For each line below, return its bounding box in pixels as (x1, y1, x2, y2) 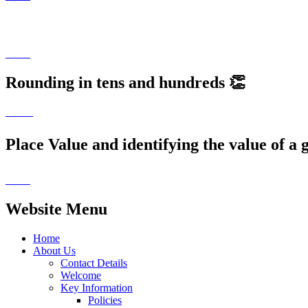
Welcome (60, 269, 101, 281)
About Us (33, 244, 76, 256)
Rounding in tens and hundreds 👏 (5, 74, 245, 92)
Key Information (60, 281, 133, 294)
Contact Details (60, 256, 127, 269)
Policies (88, 294, 122, 306)
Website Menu (5, 199, 107, 218)
